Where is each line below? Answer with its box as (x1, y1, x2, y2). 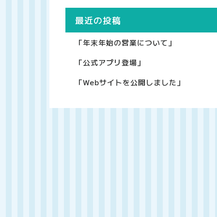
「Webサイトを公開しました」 (75, 77, 185, 87)
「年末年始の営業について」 (75, 37, 176, 47)
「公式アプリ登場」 (75, 57, 145, 67)
